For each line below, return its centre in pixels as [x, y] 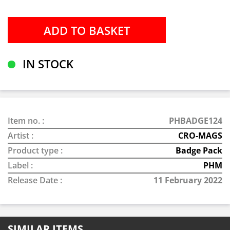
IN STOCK [46, 64]
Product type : [35, 150]
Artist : [21, 136]
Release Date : [35, 180]
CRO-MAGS [200, 136]
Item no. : [26, 121]
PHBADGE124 [196, 121]
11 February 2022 [188, 180]
